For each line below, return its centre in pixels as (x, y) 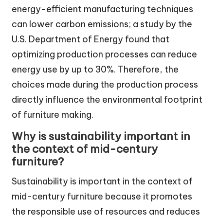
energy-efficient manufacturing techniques (102, 9)
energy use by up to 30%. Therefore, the (95, 69)
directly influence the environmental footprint (107, 99)
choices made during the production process (105, 84)
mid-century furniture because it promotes (102, 196)
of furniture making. (53, 114)
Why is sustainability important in (101, 136)
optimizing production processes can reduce (104, 54)
